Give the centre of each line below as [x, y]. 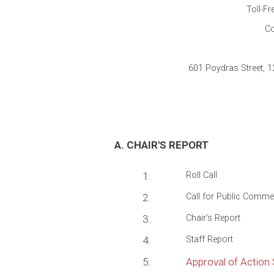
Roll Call [202, 176]
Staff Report [209, 240]
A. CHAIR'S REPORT [161, 145]
